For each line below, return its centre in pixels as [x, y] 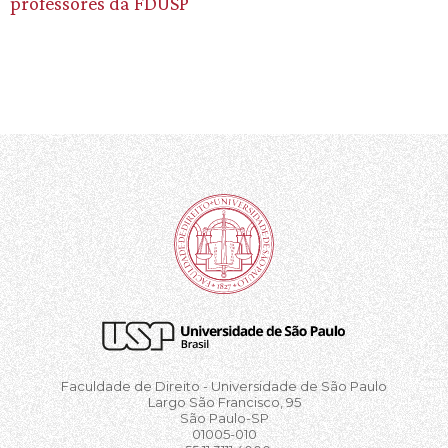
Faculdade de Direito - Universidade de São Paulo [224, 386]
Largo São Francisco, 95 [224, 402]
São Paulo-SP [224, 418]
